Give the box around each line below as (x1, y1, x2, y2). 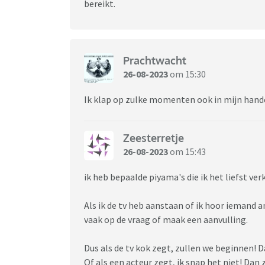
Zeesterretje (123, 131, 184, 145)
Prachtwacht (123, 54, 186, 67)
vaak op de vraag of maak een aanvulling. (84, 213, 248, 225)
